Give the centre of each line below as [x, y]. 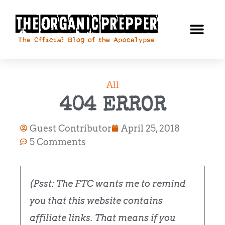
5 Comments [58, 142]
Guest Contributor [71, 128]
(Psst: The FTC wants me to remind [107, 183]
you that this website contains [96, 200]
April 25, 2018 [150, 128]
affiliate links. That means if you [102, 217]
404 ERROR [113, 106]
